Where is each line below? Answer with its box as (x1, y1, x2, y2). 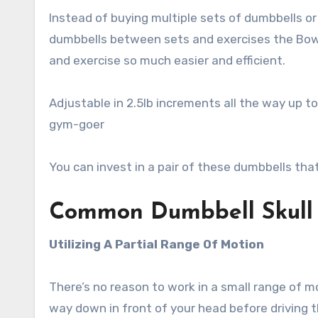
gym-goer (49, 116, 104, 131)
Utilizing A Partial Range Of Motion (49, 236, 264, 251)
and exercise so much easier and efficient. (49, 53, 285, 67)
